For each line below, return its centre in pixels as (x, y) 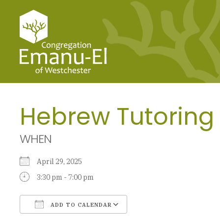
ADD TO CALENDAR (80, 205)
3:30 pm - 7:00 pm (65, 177)
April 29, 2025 (62, 161)
